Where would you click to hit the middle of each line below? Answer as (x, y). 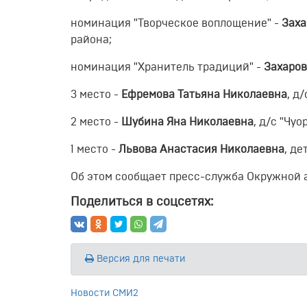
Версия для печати (139, 259)
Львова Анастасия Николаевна (201, 149)
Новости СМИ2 (105, 293)
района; (91, 39)
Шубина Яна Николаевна (187, 122)
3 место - (96, 94)
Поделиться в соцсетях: (142, 202)
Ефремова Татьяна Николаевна (204, 94)
